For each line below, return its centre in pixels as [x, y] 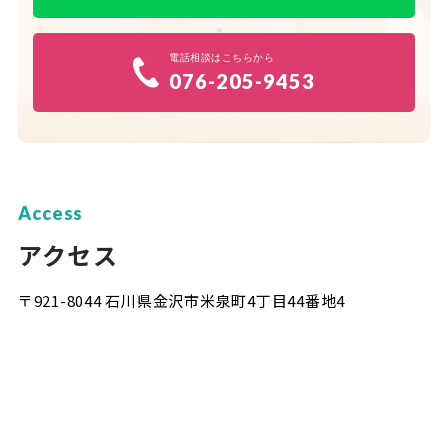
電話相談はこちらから [221, 58]
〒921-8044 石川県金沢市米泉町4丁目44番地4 [181, 300]
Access [50, 212]
